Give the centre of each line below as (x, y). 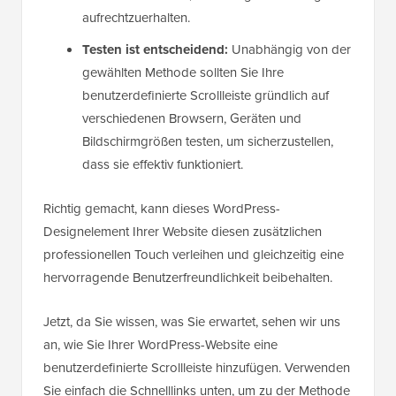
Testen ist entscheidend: (155, 50)
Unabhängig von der (289, 50)
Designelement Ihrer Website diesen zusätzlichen (183, 232)
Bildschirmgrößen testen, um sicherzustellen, (208, 142)
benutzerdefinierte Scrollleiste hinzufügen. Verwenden (197, 368)
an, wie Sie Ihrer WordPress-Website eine (160, 345)
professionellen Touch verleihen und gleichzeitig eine (194, 255)
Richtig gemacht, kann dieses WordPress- (162, 209)
